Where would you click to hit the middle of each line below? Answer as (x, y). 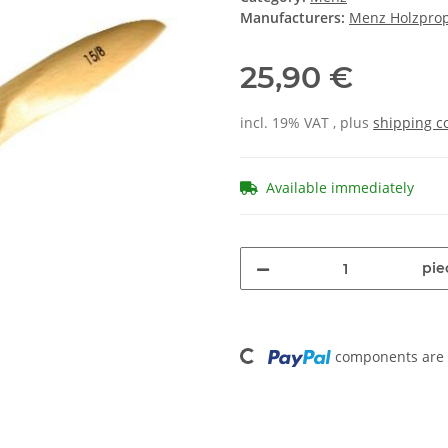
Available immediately (340, 188)
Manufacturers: (292, 18)
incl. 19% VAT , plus (306, 123)
